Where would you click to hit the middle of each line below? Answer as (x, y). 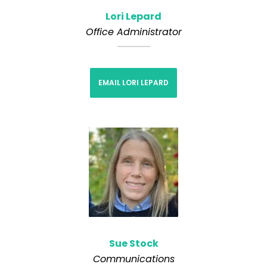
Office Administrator (133, 32)
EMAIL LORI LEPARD (133, 82)
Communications (133, 259)
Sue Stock (133, 243)
